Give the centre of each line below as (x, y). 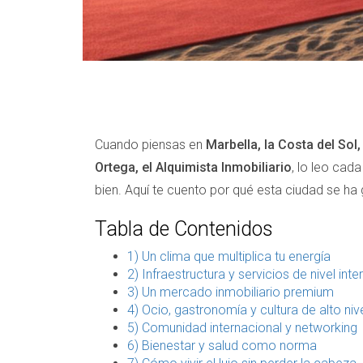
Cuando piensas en (150, 145)
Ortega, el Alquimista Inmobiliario (193, 167)
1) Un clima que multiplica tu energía (229, 256)
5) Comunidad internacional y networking (242, 328)
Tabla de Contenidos (184, 229)
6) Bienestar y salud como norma (222, 346)
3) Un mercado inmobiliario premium (231, 292)
